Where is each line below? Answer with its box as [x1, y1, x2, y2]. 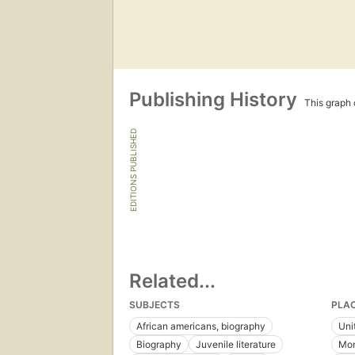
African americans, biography [136, 320, 265, 333]
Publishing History [129, 88, 302, 112]
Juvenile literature [196, 338, 276, 351]
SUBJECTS [129, 299, 180, 311]
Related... [129, 269, 216, 293]
